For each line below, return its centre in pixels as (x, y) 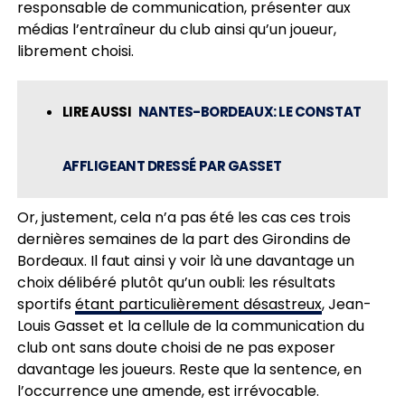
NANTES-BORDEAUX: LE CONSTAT (250, 111)
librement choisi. (75, 51)
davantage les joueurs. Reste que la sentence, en (189, 369)
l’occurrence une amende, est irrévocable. (168, 391)
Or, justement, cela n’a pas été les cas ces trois (184, 217)
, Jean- (346, 304)
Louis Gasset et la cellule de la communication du (190, 325)
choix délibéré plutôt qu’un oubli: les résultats (176, 282)
